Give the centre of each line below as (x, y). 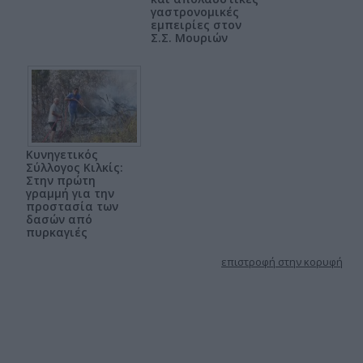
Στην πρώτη (61, 180)
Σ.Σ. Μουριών (189, 37)
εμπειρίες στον (196, 24)
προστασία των (72, 206)
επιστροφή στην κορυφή (282, 261)
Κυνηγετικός (62, 154)
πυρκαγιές (57, 232)
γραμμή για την (70, 193)
